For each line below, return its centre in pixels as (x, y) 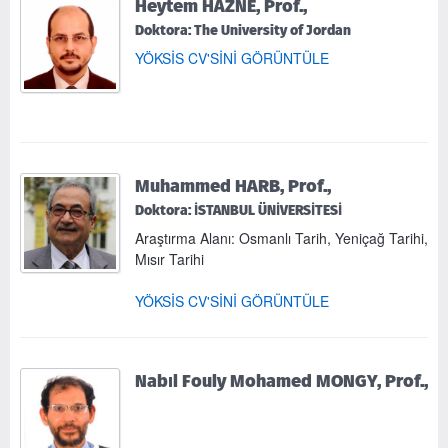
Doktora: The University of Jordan (243, 30)
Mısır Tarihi (169, 258)
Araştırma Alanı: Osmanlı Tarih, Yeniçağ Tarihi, (281, 237)
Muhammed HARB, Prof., (233, 185)
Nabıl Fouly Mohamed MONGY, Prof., (281, 380)
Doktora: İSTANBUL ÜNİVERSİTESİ (238, 210)
